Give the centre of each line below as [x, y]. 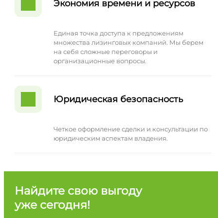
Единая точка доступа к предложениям [118, 33]
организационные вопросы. [100, 61]
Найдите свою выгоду [78, 191]
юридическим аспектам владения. [110, 138]
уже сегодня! [52, 205]
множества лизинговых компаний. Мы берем [128, 42]
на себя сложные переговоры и [105, 51]
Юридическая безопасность [118, 99]
